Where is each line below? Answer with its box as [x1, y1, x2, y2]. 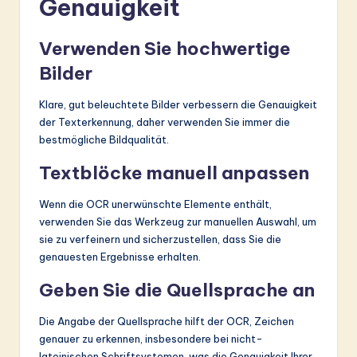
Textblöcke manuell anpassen [39, 161, 309, 184]
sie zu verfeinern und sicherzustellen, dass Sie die [39, 232, 281, 245]
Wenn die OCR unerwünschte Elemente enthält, [39, 197, 272, 210]
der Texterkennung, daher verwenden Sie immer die [39, 115, 290, 128]
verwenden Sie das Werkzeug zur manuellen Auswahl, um [39, 214, 316, 228]
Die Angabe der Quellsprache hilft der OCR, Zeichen [39, 314, 294, 328]
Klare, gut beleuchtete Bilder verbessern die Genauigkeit [39, 97, 317, 111]
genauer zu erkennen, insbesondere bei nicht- [39, 331, 263, 345]
